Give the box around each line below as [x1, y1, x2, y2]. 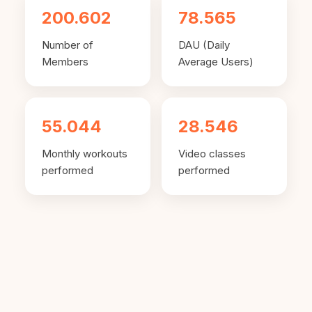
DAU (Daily [178, 38, 230, 52]
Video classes [178, 146, 246, 160]
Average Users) [178, 54, 253, 68]
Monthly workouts [42, 146, 127, 160]
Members [42, 54, 88, 68]
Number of [42, 38, 93, 52]
